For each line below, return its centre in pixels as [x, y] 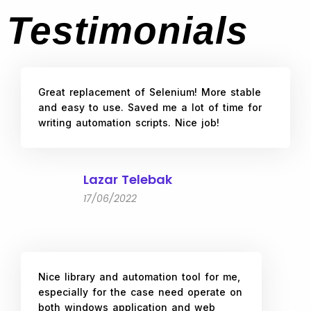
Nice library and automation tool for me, [139, 277]
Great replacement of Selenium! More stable [150, 92]
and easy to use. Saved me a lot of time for [150, 108]
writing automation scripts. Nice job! [129, 123]
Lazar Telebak [128, 180]
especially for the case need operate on [140, 292]
